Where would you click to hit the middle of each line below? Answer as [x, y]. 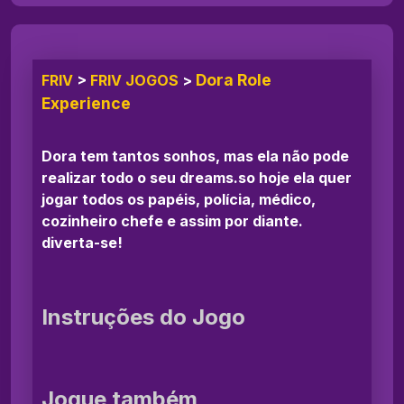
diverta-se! [82, 243]
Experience [86, 104]
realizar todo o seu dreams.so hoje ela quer [197, 178]
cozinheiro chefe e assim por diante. [172, 221]
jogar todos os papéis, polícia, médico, [179, 200]
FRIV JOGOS [134, 81]
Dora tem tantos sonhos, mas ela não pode [195, 156]
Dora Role [234, 80]
